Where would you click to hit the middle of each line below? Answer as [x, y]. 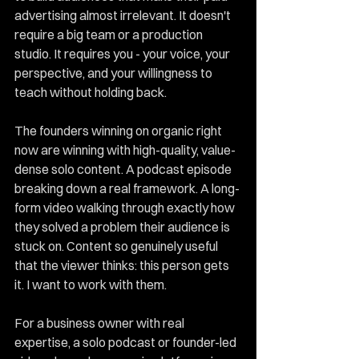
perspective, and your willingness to [115, 73]
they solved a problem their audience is [123, 227]
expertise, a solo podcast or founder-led [127, 342]
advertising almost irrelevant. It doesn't [124, 15]
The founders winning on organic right [119, 131]
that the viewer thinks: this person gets [123, 265]
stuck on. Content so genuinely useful [117, 246]
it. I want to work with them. [91, 284]
